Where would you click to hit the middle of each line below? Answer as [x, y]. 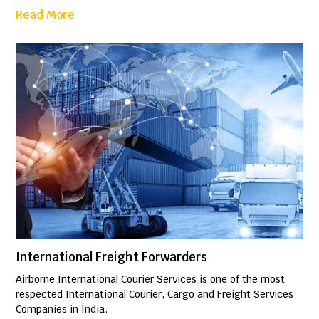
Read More [46, 14]
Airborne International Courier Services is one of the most [151, 279]
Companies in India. [62, 309]
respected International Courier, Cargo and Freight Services [155, 294]
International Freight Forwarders [112, 257]
